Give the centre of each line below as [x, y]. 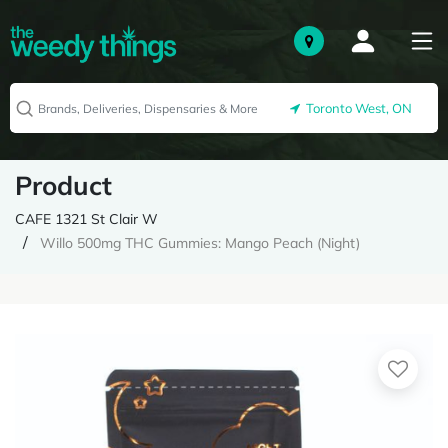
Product [63, 185]
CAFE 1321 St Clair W [86, 219]
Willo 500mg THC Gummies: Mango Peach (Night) [200, 243]
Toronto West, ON [356, 108]
